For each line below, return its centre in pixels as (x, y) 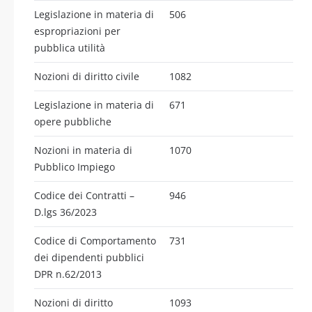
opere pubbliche (73, 121)
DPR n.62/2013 (68, 274)
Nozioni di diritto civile (87, 76)
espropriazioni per (77, 31)
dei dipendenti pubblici (89, 257)
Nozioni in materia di (83, 150)
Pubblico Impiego (75, 166)
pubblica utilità (70, 47)
